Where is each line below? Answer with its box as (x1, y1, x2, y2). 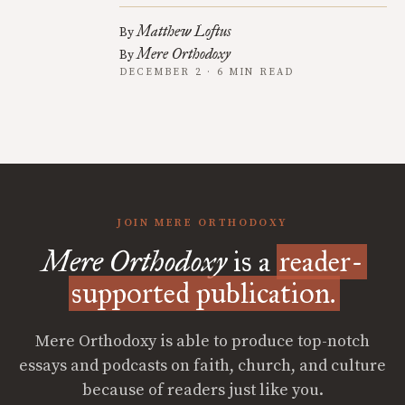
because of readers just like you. (81, 380, 324, 400)
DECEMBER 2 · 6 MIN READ (119, 66, 295, 79)
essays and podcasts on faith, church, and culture (19, 355, 386, 376)
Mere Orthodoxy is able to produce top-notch (35, 331, 370, 352)
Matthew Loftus (137, 23, 231, 40)
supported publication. (71, 276, 337, 311)
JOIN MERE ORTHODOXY (116, 216, 289, 230)
